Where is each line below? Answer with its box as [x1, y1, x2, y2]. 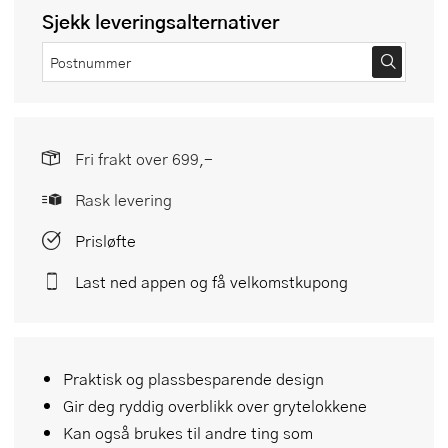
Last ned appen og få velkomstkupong [75, 270, 348, 294]
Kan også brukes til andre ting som [63, 421, 313, 445]
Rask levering [75, 188, 172, 212]
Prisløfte [75, 229, 136, 253]
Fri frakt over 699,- [75, 147, 213, 171]
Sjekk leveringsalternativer [42, 7, 279, 37]
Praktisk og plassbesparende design [63, 367, 324, 391]
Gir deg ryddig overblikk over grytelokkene [63, 394, 367, 418]
